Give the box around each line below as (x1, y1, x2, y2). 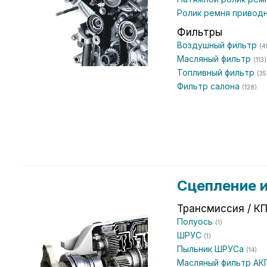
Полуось (177, 216, 215, 226)
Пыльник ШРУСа (177, 244, 246, 254)
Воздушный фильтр (177, 40, 259, 50)
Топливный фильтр (177, 67, 257, 77)
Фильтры (177, 26, 222, 38)
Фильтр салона (177, 81, 242, 91)
